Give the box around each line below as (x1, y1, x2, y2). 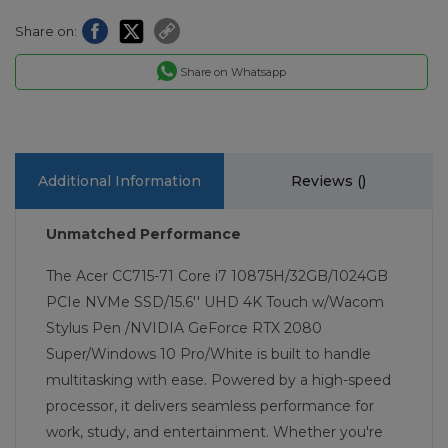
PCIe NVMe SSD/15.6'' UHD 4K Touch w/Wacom (46, 292, 384, 311)
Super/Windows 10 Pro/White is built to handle (46, 344, 371, 363)
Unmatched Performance (46, 224, 241, 243)
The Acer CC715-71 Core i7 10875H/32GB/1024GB (46, 266, 388, 285)
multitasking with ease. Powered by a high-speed (46, 370, 391, 389)
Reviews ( (291, 171, 362, 190)
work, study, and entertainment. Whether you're (46, 422, 383, 441)
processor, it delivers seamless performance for (46, 396, 374, 415)
